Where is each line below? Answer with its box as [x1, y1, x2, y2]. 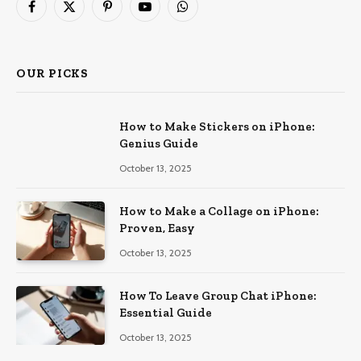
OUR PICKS [16, 65, 89, 81]
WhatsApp [181, 6, 234, 21]
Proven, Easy [119, 220, 195, 235]
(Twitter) [68, 23, 110, 38]
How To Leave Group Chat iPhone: [119, 288, 317, 304]
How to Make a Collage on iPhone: [119, 203, 319, 218]
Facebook [30, 6, 79, 21]
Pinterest [106, 6, 151, 21]
